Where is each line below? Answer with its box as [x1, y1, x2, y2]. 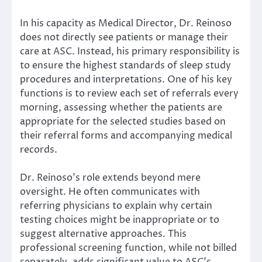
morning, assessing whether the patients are [20, 101, 222, 114]
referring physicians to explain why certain [20, 199, 212, 212]
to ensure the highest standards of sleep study [20, 58, 231, 72]
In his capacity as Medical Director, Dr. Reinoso [20, 16, 232, 30]
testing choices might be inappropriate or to [20, 213, 219, 226]
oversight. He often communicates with [20, 185, 200, 198]
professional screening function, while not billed [20, 241, 237, 254]
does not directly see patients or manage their [20, 30, 228, 44]
